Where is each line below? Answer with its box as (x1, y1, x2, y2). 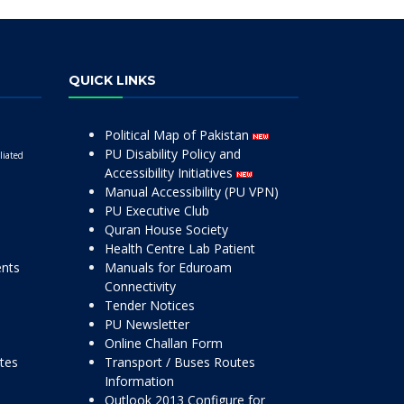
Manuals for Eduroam (105, 259, 232, 276)
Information (105, 372, 174, 390)
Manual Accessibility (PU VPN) (105, 183, 279, 200)
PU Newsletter (105, 316, 189, 333)
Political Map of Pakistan (105, 126, 252, 143)
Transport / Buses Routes (105, 353, 255, 371)
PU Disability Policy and (105, 145, 241, 162)
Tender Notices (105, 297, 195, 314)
